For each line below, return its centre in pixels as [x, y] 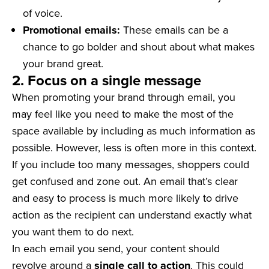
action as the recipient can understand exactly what [132, 215]
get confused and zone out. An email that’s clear [125, 181]
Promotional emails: [73, 30]
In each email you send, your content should [116, 249]
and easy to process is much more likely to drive [125, 198]
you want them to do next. [73, 232]
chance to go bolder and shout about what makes [139, 47]
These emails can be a [176, 30]
